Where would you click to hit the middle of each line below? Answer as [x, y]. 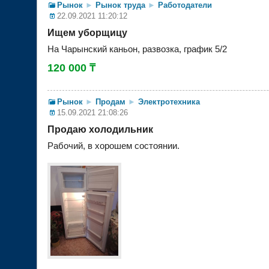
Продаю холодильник [100, 130]
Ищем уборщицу [87, 32]
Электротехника [169, 102]
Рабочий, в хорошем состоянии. [113, 146]
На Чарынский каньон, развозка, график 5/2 [137, 49]
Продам [110, 102]
